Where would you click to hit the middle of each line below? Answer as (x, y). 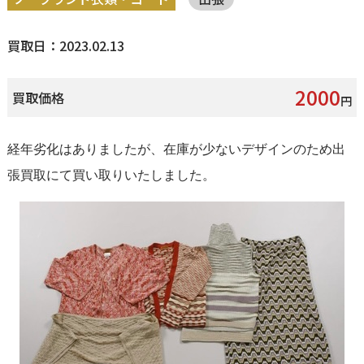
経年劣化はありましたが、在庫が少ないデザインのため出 (176, 149)
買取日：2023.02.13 (65, 45)
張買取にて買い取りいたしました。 (111, 175)
